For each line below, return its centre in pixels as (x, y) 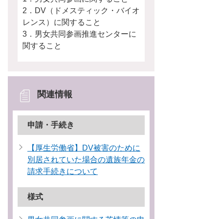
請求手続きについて (63, 171)
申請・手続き (51, 125)
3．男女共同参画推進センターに (79, 34)
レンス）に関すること (62, 22)
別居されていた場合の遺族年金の (86, 160)
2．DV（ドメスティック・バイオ (81, 11)
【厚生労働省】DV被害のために (84, 148)
